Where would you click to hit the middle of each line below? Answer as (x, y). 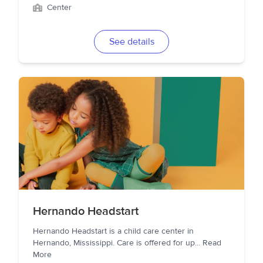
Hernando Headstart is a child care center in (113, 231)
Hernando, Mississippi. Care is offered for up (114, 243)
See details (131, 42)
